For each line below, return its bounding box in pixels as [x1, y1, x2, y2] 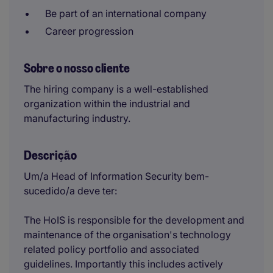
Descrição [24, 147, 77, 163]
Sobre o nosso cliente [24, 60, 130, 76]
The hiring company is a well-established [24, 83, 208, 95]
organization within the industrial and [24, 97, 190, 110]
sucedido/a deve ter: [24, 185, 117, 197]
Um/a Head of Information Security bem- [24, 170, 209, 182]
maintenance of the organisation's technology [24, 229, 231, 241]
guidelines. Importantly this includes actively [24, 258, 223, 270]
